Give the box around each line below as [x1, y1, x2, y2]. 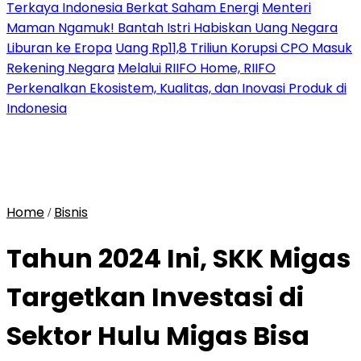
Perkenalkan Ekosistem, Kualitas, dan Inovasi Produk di [6, 79, 346, 98]
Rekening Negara [6, 59, 114, 77]
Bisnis [54, 203, 88, 222]
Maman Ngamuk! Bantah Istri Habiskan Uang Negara [6, 19, 338, 37]
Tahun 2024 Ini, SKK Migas [6, 240, 351, 277]
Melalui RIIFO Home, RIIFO [118, 59, 276, 77]
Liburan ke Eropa [6, 39, 112, 57]
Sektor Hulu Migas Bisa [6, 317, 309, 355]
